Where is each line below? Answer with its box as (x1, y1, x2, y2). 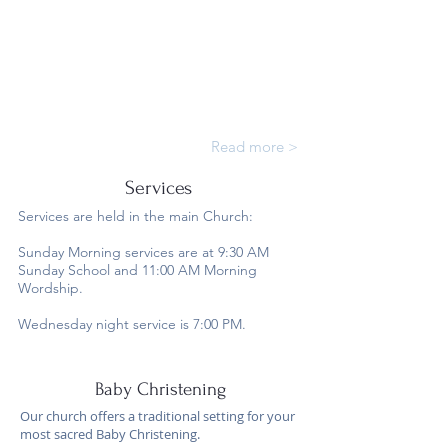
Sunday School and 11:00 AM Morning (18, 261, 257, 279)
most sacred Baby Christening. (20, 425, 200, 443)
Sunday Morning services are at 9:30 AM (18, 243, 269, 261)
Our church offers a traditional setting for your (20, 407, 295, 425)
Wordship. (18, 279, 83, 297)
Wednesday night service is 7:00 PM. (18, 315, 246, 333)
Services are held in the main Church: (18, 207, 253, 225)
